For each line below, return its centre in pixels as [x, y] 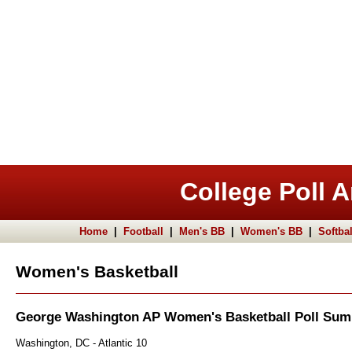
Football [143, 231]
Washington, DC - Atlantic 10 [81, 343]
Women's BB [271, 231]
